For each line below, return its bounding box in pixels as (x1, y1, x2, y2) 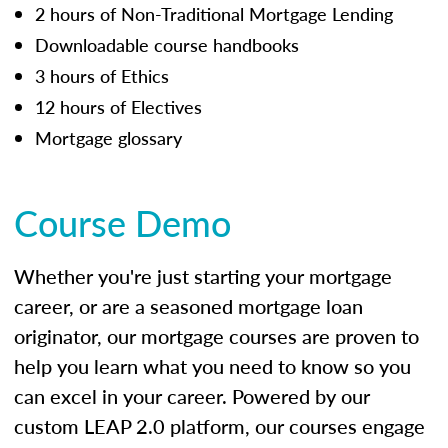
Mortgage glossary (35, 124, 182, 150)
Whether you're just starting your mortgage (14, 261, 392, 290)
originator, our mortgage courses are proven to (14, 321, 419, 350)
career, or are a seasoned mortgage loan (14, 291, 363, 320)
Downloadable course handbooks (35, 31, 299, 57)
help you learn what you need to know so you (14, 351, 411, 380)
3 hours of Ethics (35, 62, 169, 88)
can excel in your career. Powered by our (14, 381, 370, 410)
